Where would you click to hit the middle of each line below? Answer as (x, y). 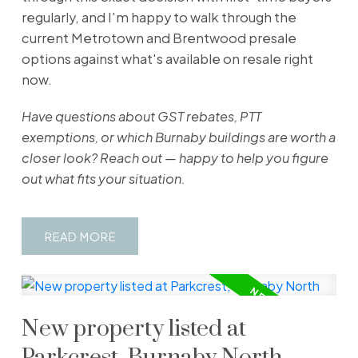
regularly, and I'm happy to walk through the (159, 17)
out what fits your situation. (103, 178)
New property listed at (133, 330)
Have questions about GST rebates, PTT (141, 116)
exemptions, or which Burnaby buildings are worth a (178, 137)
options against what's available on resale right (167, 58)
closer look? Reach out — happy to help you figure (175, 157)
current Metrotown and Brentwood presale (159, 38)
